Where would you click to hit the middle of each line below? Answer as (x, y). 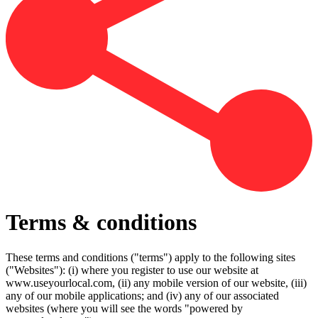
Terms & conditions (101, 223)
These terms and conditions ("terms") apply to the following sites (150, 257)
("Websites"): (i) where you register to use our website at (132, 270)
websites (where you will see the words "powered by (124, 308)
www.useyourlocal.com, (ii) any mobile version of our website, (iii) (156, 283)
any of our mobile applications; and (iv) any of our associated (142, 295)
